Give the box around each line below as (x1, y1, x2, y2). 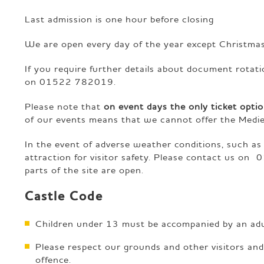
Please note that (25, 100, 104, 112)
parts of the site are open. (25, 163, 144, 176)
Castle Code (25, 187, 103, 205)
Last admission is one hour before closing (25, 12, 214, 25)
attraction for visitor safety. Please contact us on (25, 150, 250, 163)
